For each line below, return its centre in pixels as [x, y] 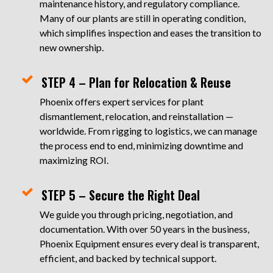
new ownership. [72, 47]
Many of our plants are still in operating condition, [143, 18]
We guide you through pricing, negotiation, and [136, 214]
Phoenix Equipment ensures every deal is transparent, [149, 243]
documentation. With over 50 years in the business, [144, 229]
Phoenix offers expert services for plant [122, 101]
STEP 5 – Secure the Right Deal [121, 195]
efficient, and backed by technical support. [128, 258]
